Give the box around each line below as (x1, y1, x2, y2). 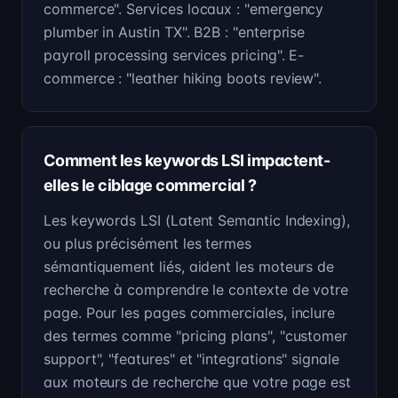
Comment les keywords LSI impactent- (44, 151, 330, 170)
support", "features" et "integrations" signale (44, 350, 339, 368)
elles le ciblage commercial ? (44, 176, 257, 195)
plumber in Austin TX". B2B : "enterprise (44, 23, 306, 41)
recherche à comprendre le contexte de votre (44, 281, 349, 298)
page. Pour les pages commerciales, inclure (44, 304, 336, 322)
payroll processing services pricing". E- (44, 46, 305, 64)
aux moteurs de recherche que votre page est (44, 373, 352, 391)
